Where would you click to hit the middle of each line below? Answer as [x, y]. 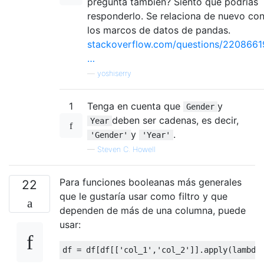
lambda [246, 250]
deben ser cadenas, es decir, [175, 120]
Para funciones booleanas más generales [151, 182]
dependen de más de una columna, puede [153, 210]
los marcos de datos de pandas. [159, 30]
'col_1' [136, 250]
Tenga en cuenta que [135, 106]
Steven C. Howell [126, 149]
